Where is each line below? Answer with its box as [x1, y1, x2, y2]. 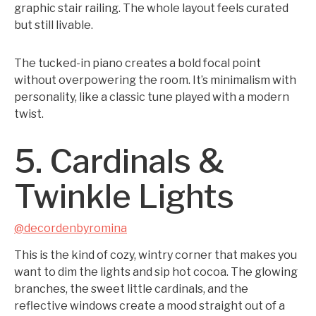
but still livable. [14, 18, 93, 32]
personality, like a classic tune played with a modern [14, 90, 289, 104]
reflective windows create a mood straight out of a [14, 299, 285, 312]
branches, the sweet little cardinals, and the [14, 282, 248, 296]
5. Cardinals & [14, 142, 224, 181]
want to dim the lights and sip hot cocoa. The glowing [14, 265, 298, 279]
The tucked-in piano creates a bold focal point [14, 56, 261, 70]
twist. [14, 107, 44, 121]
